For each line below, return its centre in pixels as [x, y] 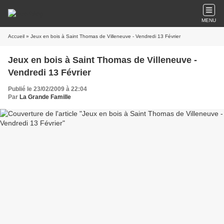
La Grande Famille [45, 97]
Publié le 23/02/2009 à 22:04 [47, 89]
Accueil [16, 36]
